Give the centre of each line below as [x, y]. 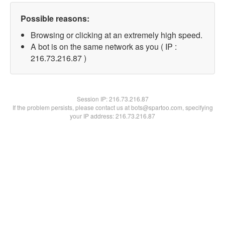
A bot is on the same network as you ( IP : [104, 46]
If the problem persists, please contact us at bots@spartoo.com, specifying [113, 107]
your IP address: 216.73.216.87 [113, 116]
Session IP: [93, 99]
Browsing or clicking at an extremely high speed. [117, 35]
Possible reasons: [55, 18]
